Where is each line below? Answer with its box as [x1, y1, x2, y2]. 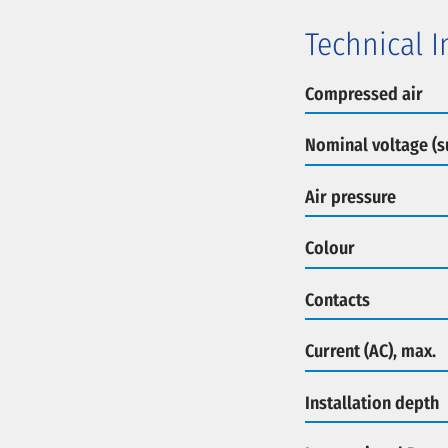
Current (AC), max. [304, 340, 436, 362]
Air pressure [304, 185, 396, 208]
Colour [304, 237, 355, 259]
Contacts [304, 288, 370, 311]
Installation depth [304, 391, 439, 414]
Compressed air [304, 82, 423, 105]
